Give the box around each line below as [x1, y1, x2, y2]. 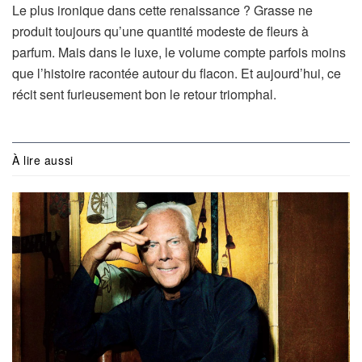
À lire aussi [12, 152, 74, 168]
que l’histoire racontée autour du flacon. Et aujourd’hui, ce [12, 64, 341, 82]
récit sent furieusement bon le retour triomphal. [12, 85, 276, 103]
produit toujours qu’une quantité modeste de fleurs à [12, 22, 309, 40]
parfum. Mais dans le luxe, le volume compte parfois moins [12, 43, 346, 61]
